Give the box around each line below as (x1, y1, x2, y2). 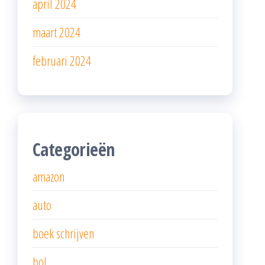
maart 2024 (33, 23, 80, 41)
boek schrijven (33, 224, 94, 243)
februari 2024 (33, 51, 91, 70)
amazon (33, 167, 64, 186)
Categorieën (33, 137, 115, 162)
